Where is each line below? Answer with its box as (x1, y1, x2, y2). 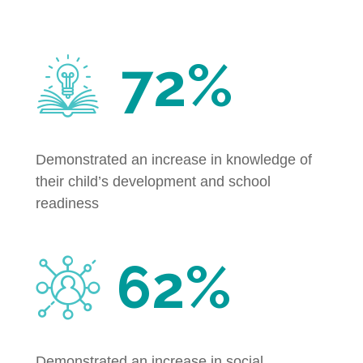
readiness (36, 194, 99, 211)
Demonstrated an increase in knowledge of (36, 151, 312, 168)
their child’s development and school (36, 173, 271, 190)
